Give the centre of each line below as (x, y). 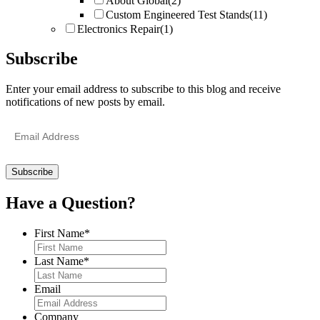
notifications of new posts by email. (85, 102)
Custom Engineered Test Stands (177, 14)
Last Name (59, 261)
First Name (59, 234)
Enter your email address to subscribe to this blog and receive (143, 89)
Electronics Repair (119, 29)
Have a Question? (71, 203)
